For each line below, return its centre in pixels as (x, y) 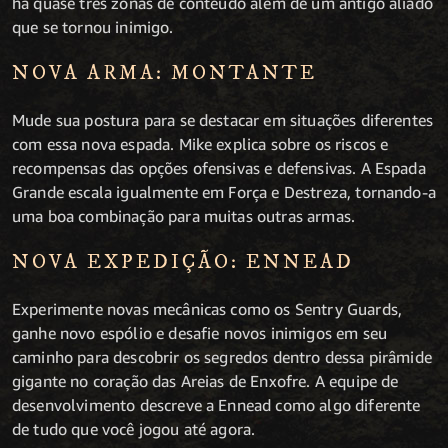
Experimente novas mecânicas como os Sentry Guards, (207, 308)
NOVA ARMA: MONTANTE (164, 73)
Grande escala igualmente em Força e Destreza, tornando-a (224, 191)
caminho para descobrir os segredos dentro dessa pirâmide (222, 356)
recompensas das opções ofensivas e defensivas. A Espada (219, 167)
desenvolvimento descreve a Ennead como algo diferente (216, 404)
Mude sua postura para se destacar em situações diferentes (223, 119)
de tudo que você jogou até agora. (134, 428)
